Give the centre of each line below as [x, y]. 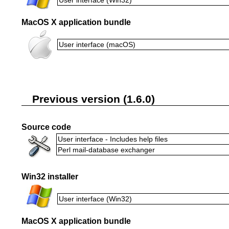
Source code [46, 127]
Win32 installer [50, 176]
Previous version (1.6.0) [94, 99]
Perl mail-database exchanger [106, 150]
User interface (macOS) [97, 44]
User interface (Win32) [95, 199]
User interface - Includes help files [113, 139]
